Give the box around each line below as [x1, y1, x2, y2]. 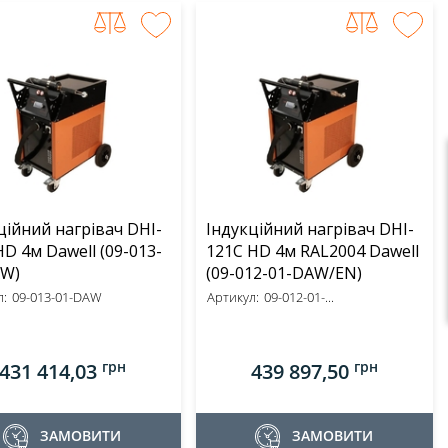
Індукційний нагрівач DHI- [205, 218, 414, 240]
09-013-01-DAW [11, 288, 102, 306]
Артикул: [206, 288, 259, 306]
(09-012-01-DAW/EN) [205, 262, 362, 284]
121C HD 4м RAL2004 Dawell [205, 240, 419, 262]
